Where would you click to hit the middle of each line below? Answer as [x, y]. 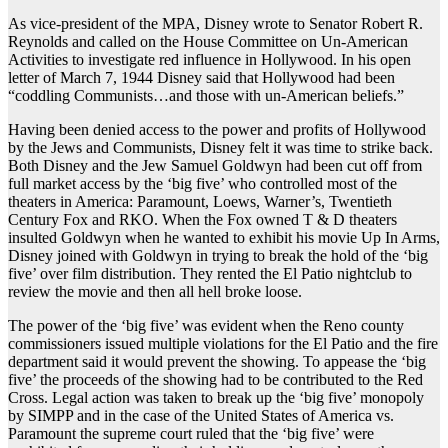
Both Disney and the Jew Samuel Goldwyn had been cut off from [215, 166]
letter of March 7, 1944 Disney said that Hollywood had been [201, 78]
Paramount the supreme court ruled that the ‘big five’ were [191, 434]
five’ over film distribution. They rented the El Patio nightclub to [210, 274]
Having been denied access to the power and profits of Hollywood [217, 130]
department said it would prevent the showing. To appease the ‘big [217, 362]
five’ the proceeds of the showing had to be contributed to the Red [215, 380]
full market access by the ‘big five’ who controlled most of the [202, 184]
